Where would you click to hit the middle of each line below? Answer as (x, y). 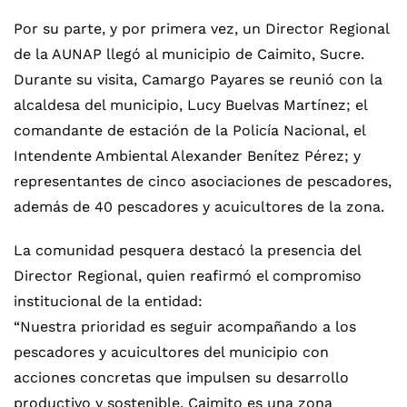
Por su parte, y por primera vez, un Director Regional (201, 29)
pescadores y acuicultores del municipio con (171, 352)
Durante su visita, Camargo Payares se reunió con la (198, 79)
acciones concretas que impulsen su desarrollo (181, 377)
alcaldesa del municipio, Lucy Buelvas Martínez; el (190, 105)
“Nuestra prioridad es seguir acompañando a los (185, 327)
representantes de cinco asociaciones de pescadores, (203, 181)
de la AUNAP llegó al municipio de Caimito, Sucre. (189, 54)
